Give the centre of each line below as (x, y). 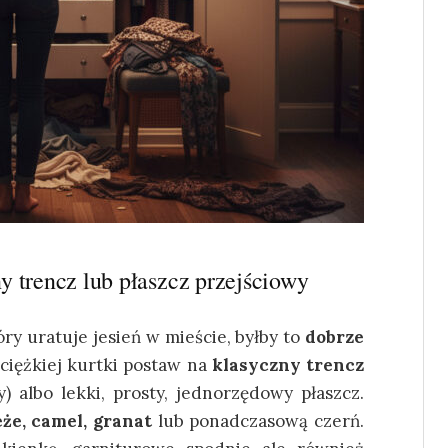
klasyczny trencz (288, 365)
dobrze (334, 337)
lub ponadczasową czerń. (258, 421)
